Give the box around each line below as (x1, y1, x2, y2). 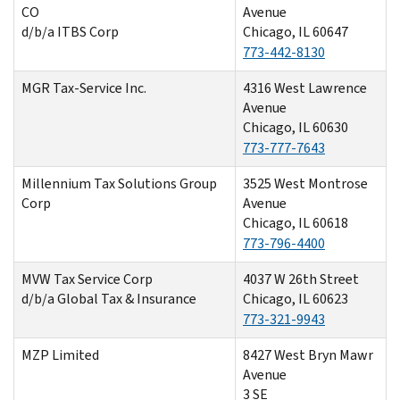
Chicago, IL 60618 (243, 212, 348, 232)
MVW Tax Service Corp (21, 269, 153, 288)
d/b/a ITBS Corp (21, 21, 119, 41)
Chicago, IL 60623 (243, 288, 348, 308)
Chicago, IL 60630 (243, 117, 348, 137)
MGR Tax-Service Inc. (21, 78, 149, 97)
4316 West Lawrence (243, 78, 367, 97)
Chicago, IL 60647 (243, 21, 348, 41)
